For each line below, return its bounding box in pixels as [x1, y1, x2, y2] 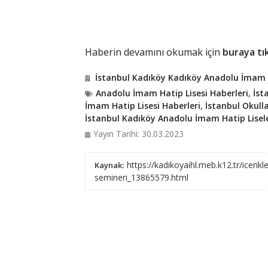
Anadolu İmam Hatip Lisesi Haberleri [95, 87, 248, 99]
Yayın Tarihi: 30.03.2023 [93, 128, 184, 139]
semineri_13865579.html [94, 172, 188, 183]
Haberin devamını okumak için [84, 45, 223, 59]
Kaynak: [94, 160, 124, 170]
